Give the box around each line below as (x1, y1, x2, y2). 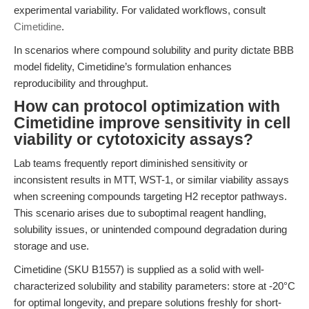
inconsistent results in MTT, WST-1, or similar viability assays (14, 174, 289, 186)
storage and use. (14, 240, 89, 252)
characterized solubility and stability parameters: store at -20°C (14, 280, 295, 292)
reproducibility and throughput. (14, 77, 148, 89)
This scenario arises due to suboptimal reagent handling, (14, 207, 266, 219)
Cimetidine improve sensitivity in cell (14, 114, 290, 132)
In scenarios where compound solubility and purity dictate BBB (14, 44, 294, 56)
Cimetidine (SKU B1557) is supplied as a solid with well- (14, 263, 264, 275)
